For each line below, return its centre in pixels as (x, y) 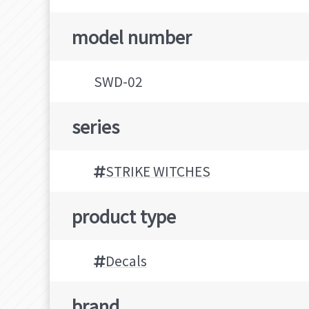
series (96, 126)
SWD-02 (118, 82)
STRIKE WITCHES (158, 171)
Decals (126, 261)
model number (132, 37)
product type (124, 216)
